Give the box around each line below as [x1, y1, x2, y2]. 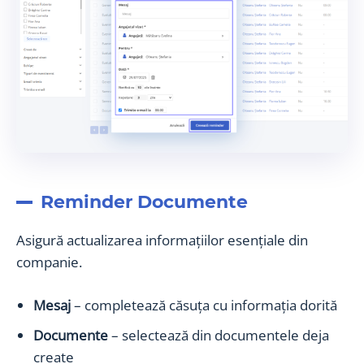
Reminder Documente [41, 190, 248, 213]
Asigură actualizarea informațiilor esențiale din [16, 230, 308, 249]
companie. [16, 252, 82, 271]
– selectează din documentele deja [111, 325, 329, 344]
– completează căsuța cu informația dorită [71, 295, 337, 314]
